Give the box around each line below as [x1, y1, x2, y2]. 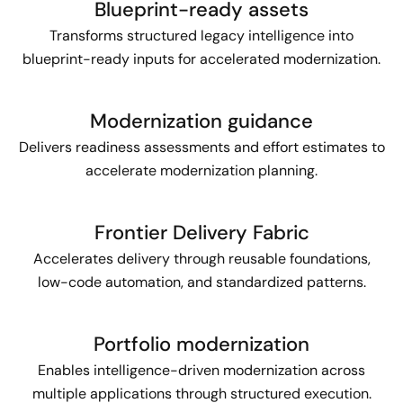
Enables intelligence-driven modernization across [38, 360, 365, 380]
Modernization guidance [90, 107, 313, 134]
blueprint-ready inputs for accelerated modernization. [22, 49, 381, 68]
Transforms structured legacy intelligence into [49, 25, 354, 45]
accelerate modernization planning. [85, 160, 318, 180]
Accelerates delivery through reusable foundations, [32, 248, 371, 268]
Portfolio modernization [94, 330, 309, 357]
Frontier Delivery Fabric [94, 219, 309, 246]
